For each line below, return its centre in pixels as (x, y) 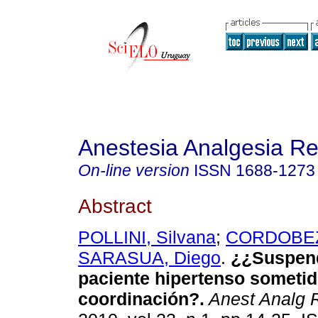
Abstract (115, 205)
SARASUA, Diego (149, 258)
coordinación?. (141, 299)
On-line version (134, 170)
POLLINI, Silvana (147, 237)
